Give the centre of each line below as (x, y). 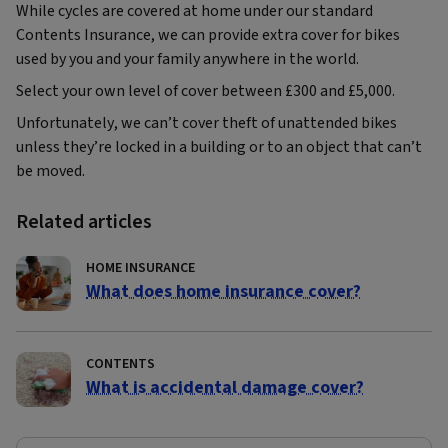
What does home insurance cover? (223, 292)
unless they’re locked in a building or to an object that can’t (219, 147)
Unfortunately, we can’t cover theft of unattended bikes (206, 123)
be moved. (50, 171)
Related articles (84, 222)
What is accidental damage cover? (225, 388)
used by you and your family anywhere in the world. (187, 59)
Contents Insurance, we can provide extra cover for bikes (208, 35)
